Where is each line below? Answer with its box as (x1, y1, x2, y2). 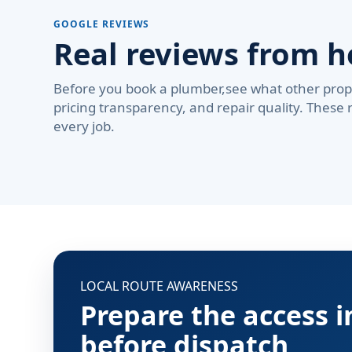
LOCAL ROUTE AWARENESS (80, 277, 238, 295)
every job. (53, 117, 115, 135)
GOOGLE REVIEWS (53, 17, 150, 31)
